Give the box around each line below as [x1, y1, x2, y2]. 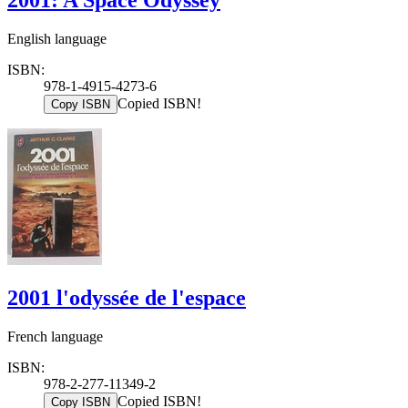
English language [7, 30, 107, 46]
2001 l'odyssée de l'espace [7, 286, 246, 311]
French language [7, 329, 103, 345]
